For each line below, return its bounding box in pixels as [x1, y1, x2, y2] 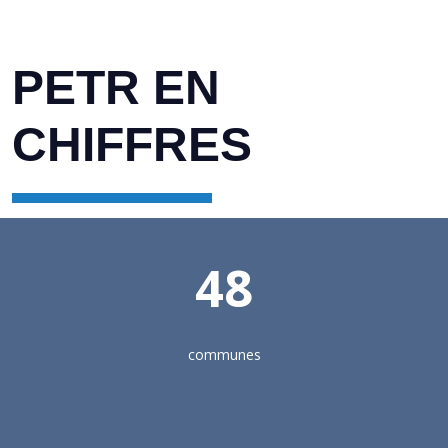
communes [187, 345, 261, 364]
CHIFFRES [12, 118, 252, 171]
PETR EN [12, 61, 220, 114]
